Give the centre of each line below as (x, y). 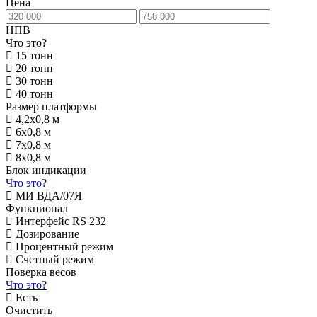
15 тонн (33, 56)
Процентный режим (63, 247)
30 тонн (33, 81)
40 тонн (33, 94)
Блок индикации (46, 170)
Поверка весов (41, 272)
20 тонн (33, 68)
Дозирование (46, 234)
